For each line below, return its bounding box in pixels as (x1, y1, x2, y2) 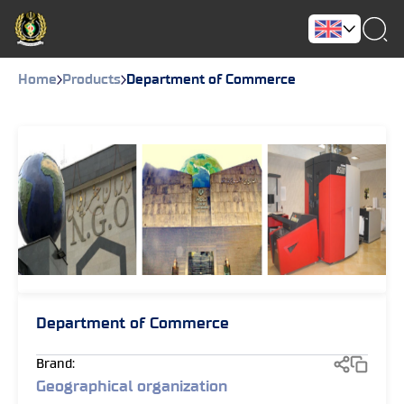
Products (62, 72, 121, 87)
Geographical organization (36, 378, 227, 395)
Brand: (36, 357, 75, 371)
